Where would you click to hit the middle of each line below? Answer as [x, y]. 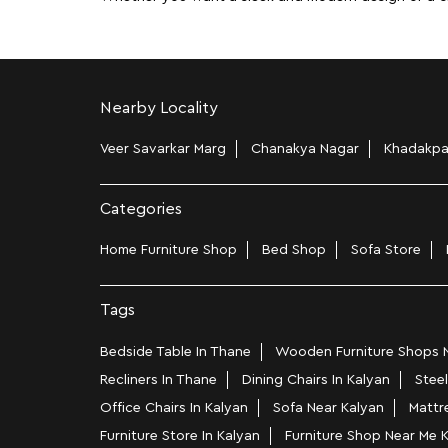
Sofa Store [385, 250]
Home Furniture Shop [168, 250]
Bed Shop [293, 250]
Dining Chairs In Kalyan [315, 379]
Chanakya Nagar [304, 149]
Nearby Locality [158, 108]
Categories [140, 209]
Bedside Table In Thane [175, 351]
